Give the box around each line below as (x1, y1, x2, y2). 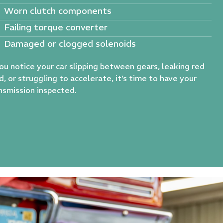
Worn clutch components (4, 4, 112, 16)
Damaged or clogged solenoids (4, 37, 136, 49)
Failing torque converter (4, 21, 108, 33)
